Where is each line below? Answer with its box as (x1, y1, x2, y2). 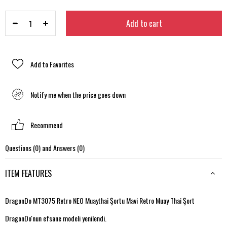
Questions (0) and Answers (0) (5, 142, 85, 153)
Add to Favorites (30, 58, 74, 69)
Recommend (30, 119, 63, 130)
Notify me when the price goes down (30, 89, 126, 100)
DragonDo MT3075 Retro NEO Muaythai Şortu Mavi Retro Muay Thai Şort (5, 195, 195, 206)
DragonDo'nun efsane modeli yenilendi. (5, 213, 106, 223)
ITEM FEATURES (5, 167, 52, 179)
